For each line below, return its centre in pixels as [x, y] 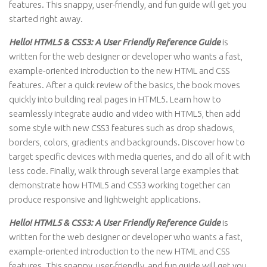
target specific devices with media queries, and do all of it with [130, 156]
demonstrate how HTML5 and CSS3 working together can [120, 185]
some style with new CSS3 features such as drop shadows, [122, 128]
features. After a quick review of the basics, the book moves [125, 85]
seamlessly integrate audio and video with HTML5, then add [125, 114]
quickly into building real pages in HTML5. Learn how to [115, 99]
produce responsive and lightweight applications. [105, 199]
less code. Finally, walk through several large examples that [124, 171]
